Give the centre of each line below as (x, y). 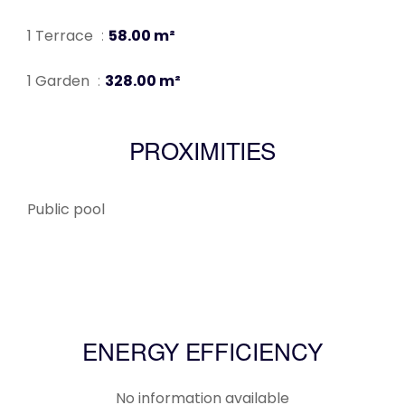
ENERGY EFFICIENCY (202, 356)
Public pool (66, 210)
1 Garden (60, 81)
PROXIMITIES (202, 155)
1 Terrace (62, 36)
